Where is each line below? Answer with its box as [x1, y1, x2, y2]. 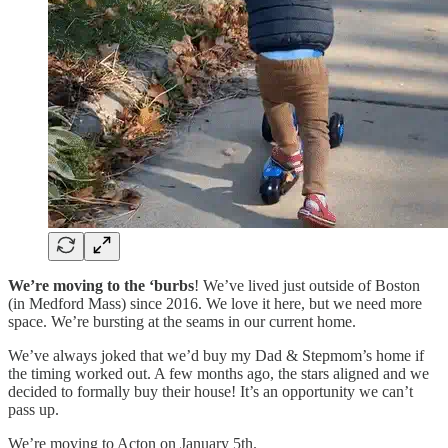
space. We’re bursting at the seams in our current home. [8, 313, 356, 331]
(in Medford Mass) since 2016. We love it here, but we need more [8, 295, 422, 313]
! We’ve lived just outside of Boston [194, 277, 420, 295]
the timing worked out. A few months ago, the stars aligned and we [8, 365, 429, 383]
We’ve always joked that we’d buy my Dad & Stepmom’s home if [8, 347, 424, 365]
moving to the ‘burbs [53, 277, 194, 295]
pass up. [8, 401, 59, 419]
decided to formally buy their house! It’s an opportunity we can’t [8, 383, 413, 401]
